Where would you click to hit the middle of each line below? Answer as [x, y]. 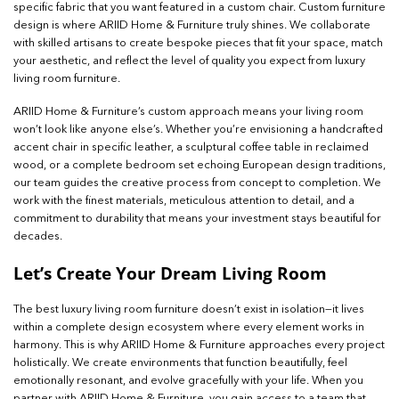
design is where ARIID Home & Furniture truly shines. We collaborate [192, 25]
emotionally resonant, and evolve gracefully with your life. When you [188, 381]
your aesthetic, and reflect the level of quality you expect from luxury [189, 61]
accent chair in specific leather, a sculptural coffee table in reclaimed [191, 147]
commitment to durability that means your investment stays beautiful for [197, 218]
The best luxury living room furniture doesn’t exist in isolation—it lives [189, 310]
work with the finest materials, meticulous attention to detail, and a [184, 200]
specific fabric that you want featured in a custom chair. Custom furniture [199, 8]
